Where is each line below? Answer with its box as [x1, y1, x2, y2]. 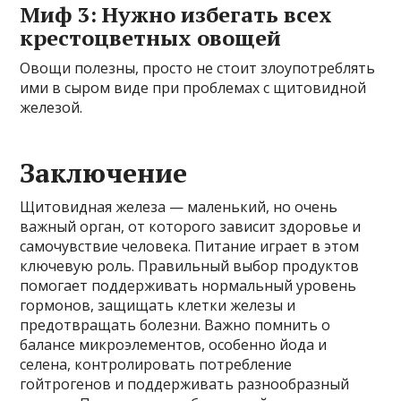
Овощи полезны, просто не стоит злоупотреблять [20, 57, 376, 78]
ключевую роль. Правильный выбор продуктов [20, 255, 360, 276]
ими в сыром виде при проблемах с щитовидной [20, 77, 367, 98]
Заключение [20, 154, 188, 191]
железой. [20, 97, 83, 117]
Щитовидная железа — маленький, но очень [20, 196, 338, 217]
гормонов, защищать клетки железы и [20, 294, 296, 315]
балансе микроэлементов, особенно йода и [20, 334, 328, 354]
